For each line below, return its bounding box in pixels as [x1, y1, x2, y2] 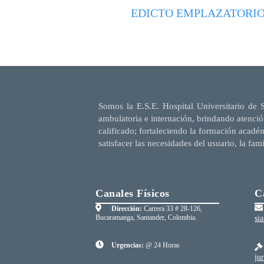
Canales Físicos [95, 187, 170, 200]
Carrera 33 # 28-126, [142, 204, 202, 213]
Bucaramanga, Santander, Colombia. [95, 213, 197, 222]
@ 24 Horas [144, 241, 180, 250]
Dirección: [111, 204, 142, 213]
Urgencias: [111, 241, 144, 250]
